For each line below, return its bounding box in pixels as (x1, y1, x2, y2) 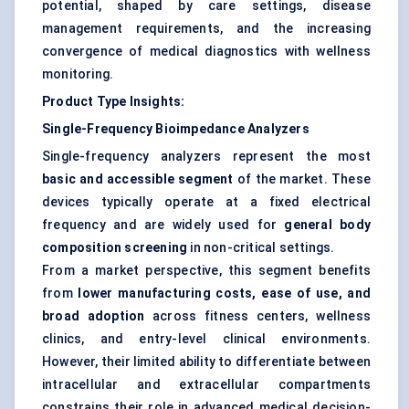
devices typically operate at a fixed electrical (42, 194, 371, 210)
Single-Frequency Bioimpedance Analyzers (42, 121, 309, 137)
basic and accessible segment (42, 172, 234, 187)
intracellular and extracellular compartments (42, 377, 371, 393)
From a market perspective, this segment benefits (42, 263, 371, 278)
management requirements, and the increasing (42, 21, 371, 37)
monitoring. (42, 67, 114, 82)
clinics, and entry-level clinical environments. (42, 331, 371, 347)
